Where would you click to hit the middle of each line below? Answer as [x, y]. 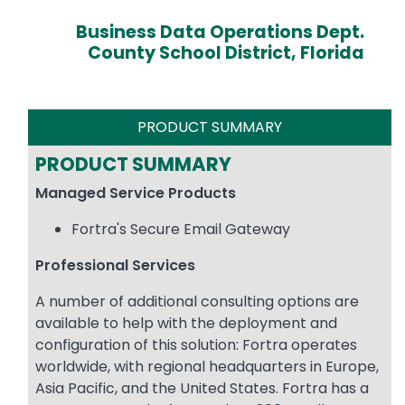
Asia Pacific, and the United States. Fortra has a [202, 389]
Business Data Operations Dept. [220, 32]
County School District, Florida [226, 52]
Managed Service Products [136, 193]
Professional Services [115, 266]
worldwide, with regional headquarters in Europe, [207, 367]
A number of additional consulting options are [197, 302]
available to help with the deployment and [186, 324]
